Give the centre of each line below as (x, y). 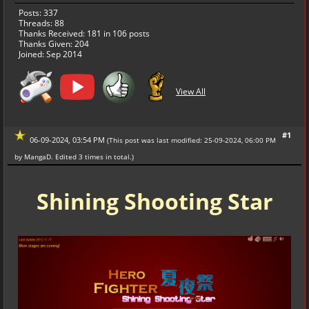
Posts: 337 (38, 13)
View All (191, 92)
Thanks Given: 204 (54, 44)
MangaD (38, 157)
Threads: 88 (41, 23)
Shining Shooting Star (154, 201)
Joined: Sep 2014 (50, 54)
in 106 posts (126, 34)
